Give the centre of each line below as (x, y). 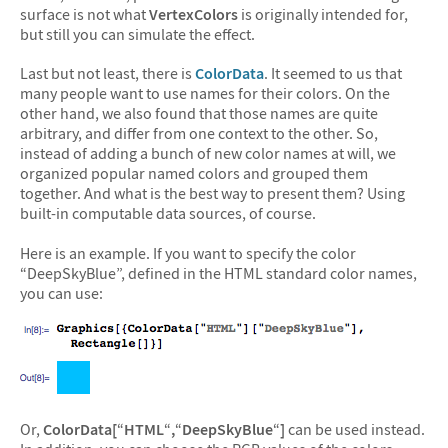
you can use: (61, 292)
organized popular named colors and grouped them (194, 173)
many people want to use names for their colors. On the (205, 93)
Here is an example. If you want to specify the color (188, 252)
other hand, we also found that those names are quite (199, 113)
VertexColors (193, 13)
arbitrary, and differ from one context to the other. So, (199, 133)
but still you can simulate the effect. (137, 33)
